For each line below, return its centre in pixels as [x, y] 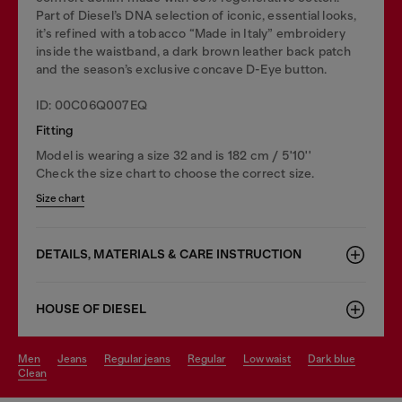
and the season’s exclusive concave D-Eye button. [182, 69]
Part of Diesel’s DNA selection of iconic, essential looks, [197, 15]
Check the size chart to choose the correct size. [175, 173]
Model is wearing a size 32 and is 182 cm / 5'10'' [174, 155]
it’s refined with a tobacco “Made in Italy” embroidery [191, 33]
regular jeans [141, 359]
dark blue [336, 359]
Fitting [55, 130]
